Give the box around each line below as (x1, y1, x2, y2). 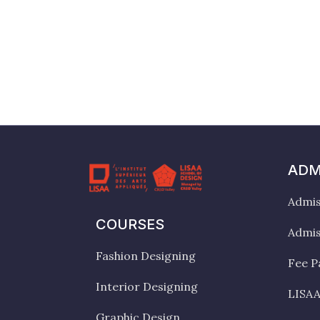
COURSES (96, 215, 164, 233)
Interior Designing (96, 279, 198, 294)
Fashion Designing (96, 248, 196, 263)
